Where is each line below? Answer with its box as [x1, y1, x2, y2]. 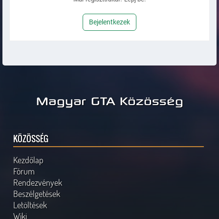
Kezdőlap [13, 154, 44, 166]
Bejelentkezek [89, 18, 130, 26]
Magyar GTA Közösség [36, 92, 183, 109]
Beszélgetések [13, 188, 61, 200]
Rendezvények [13, 176, 63, 189]
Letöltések [13, 199, 47, 211]
